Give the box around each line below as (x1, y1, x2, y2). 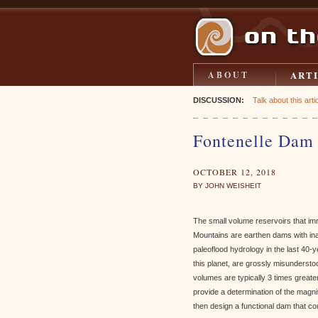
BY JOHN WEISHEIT (193, 182, 261, 190)
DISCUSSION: (193, 96, 244, 104)
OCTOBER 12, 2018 (193, 166, 276, 177)
